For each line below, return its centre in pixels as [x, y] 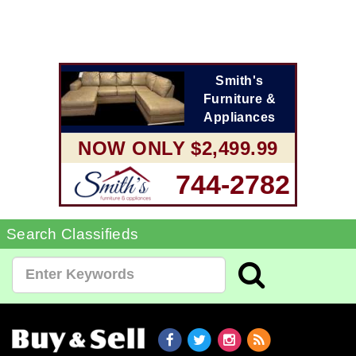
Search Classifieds [73, 234]
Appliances [240, 117]
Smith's [240, 80]
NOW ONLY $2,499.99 [178, 148]
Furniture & [240, 99]
